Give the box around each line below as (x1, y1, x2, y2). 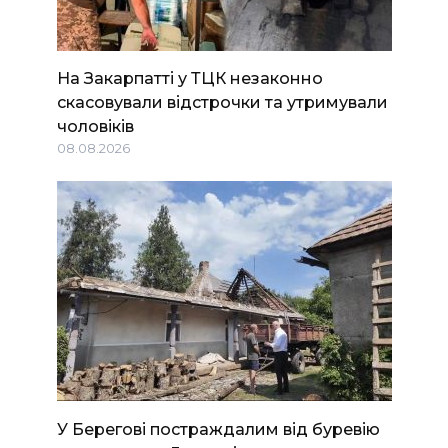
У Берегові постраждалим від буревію (56, 419, 380, 439)
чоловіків (56, 116, 134, 136)
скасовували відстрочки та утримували (56, 92, 388, 112)
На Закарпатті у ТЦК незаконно (56, 68, 323, 88)
